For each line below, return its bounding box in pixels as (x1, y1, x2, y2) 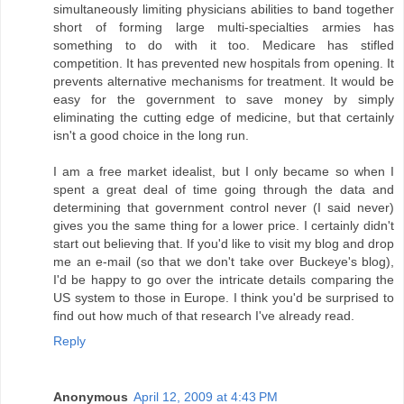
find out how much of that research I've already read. (53, 308, 354, 324)
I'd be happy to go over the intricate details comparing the (53, 272, 394, 288)
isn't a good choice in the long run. (53, 128, 249, 143)
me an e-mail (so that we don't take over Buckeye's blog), (53, 254, 394, 270)
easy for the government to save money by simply (53, 92, 394, 107)
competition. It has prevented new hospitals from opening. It (53, 56, 394, 71)
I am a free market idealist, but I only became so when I (53, 164, 394, 179)
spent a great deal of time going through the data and (53, 182, 394, 197)
